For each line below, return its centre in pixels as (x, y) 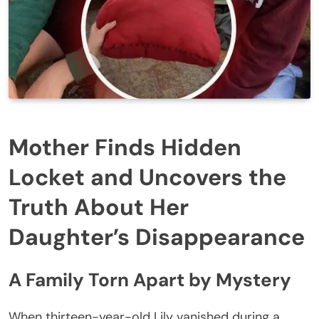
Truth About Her (99, 208)
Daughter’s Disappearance (157, 237)
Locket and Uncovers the (147, 178)
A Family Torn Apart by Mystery (150, 279)
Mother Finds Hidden (125, 148)
